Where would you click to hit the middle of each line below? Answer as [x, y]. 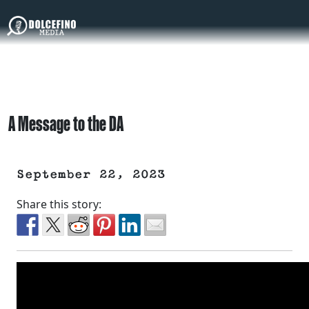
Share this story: [59, 205]
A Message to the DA [66, 123]
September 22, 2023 [91, 175]
